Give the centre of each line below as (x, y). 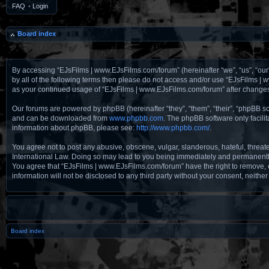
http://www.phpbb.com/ (173, 128)
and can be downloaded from (61, 118)
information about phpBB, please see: (74, 128)
